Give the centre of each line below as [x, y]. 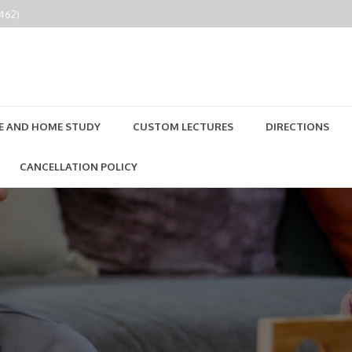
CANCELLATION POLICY [79, 167]
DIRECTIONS [297, 126]
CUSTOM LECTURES [183, 126]
